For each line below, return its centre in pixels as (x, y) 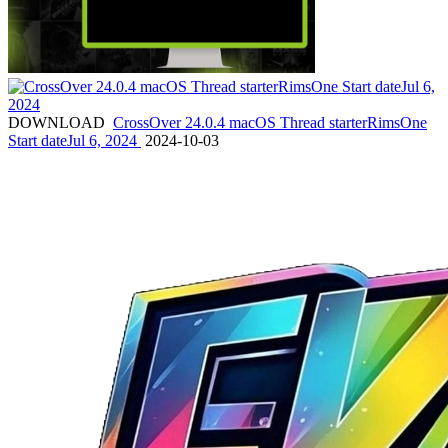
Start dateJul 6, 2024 (74, 140)
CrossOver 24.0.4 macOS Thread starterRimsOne (270, 122)
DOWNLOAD (56, 122)
